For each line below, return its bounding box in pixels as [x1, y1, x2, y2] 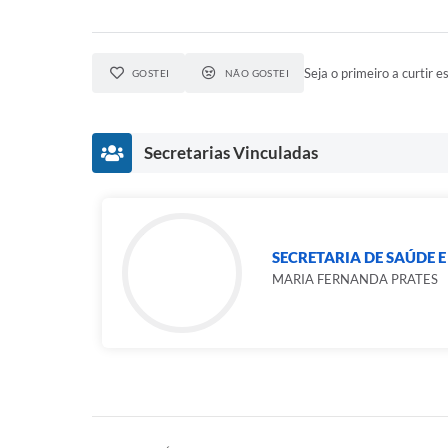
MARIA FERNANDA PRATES [272, 271, 438, 287]
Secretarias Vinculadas [144, 142, 318, 163]
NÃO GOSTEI [224, 67, 290, 79]
